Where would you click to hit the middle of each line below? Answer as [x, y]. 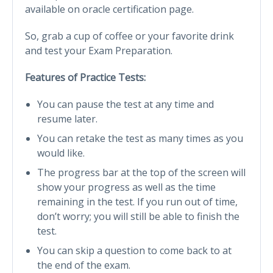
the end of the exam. [84, 265]
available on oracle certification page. [109, 9]
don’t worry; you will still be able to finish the [138, 216]
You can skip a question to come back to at [134, 250]
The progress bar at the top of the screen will [141, 172]
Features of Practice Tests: [85, 77]
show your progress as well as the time [126, 187]
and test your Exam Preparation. [99, 50]
